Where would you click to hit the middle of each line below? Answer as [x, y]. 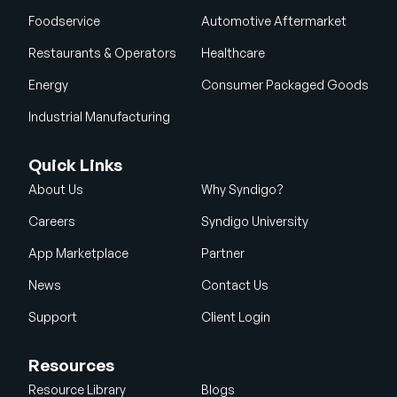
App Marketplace [78, 253]
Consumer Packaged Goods [284, 85]
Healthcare [233, 53]
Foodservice [64, 21]
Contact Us [234, 285]
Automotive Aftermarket [273, 21]
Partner [222, 253]
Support [53, 317]
